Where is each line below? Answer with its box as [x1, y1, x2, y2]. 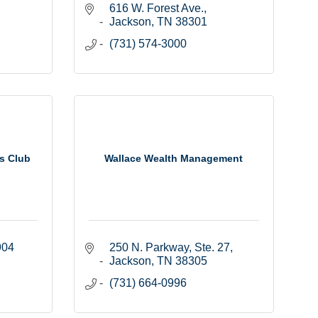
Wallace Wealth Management [104, 152, 243, 164]
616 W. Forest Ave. [109, 2, 204, 15]
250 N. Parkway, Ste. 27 [109, 241, 230, 254]
